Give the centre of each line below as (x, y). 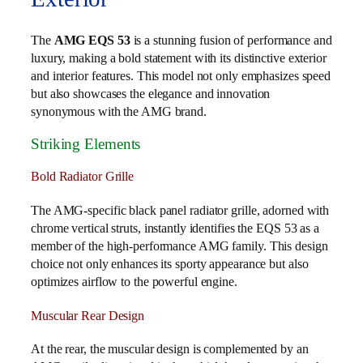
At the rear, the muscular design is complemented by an (170, 349)
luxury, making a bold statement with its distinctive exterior (179, 58)
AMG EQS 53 (94, 41)
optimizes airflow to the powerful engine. (134, 281)
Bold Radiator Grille (82, 177)
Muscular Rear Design (88, 315)
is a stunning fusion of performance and (233, 41)
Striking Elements (86, 143)
